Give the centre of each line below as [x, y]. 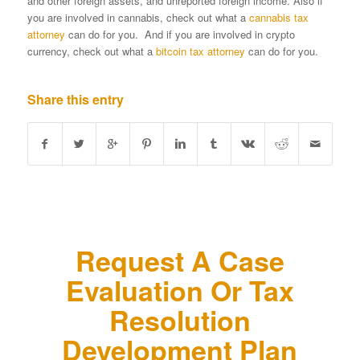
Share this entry [75, 100]
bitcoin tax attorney [200, 51]
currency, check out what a [91, 51]
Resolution [180, 320]
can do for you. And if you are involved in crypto [180, 35]
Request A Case [180, 261]
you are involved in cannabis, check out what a [138, 18]
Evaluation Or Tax [180, 290]
